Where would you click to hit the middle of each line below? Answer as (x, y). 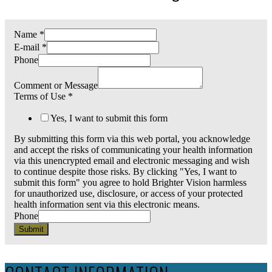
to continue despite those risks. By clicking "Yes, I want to (125, 172)
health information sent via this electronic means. (107, 205)
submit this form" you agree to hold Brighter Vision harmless (130, 183)
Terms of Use (41, 97)
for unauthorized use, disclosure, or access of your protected (128, 194)
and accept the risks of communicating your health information (133, 150)
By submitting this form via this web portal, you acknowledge (132, 139)
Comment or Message (56, 86)
